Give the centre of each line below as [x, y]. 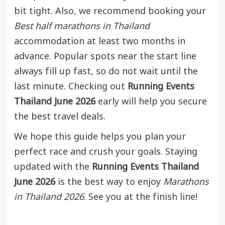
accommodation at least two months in [99, 41]
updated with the [53, 167]
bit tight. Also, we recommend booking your [110, 11]
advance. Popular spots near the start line [105, 56]
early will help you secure [151, 101]
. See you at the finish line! [140, 197]
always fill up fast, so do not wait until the [106, 71]
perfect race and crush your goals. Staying [105, 152]
